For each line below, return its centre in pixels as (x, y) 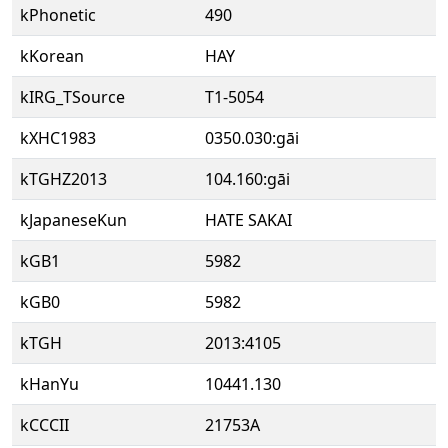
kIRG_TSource (72, 97)
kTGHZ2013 (63, 179)
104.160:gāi (247, 179)
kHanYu (49, 384)
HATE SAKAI (248, 220)
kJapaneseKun (73, 220)
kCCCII (44, 425)
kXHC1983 (58, 138)
